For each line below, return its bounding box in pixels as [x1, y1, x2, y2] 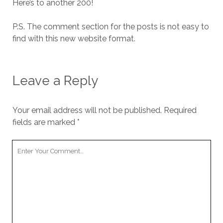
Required [163, 106, 197, 115]
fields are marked [12, 117, 77, 127]
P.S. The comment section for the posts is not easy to [12, 22, 209, 32]
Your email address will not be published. [12, 106, 162, 115]
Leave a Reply [12, 73, 98, 89]
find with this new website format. [12, 34, 135, 44]
